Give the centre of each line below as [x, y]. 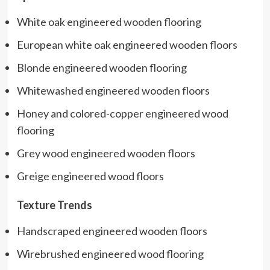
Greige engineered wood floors [90, 176]
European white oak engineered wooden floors [127, 44]
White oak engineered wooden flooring [109, 21]
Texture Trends [54, 205]
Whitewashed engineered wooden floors [113, 90]
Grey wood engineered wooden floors [106, 153]
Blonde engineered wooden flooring [102, 67]
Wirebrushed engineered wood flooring [110, 253]
